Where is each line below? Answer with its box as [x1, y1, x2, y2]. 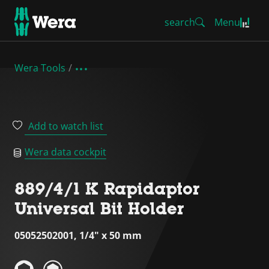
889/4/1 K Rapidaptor [14, 179, 200, 198]
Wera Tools [14, 61, 65, 74]
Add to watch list [28, 119, 103, 133]
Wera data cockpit [25, 145, 106, 159]
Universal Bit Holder [14, 199, 184, 218]
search [165, 16, 195, 29]
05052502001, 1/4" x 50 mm [14, 229, 142, 242]
